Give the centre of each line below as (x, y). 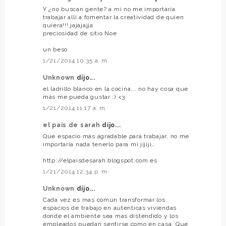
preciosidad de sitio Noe (80, 34)
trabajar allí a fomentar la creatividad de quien (114, 17)
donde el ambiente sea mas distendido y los (111, 216)
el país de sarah (73, 125)
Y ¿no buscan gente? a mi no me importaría (109, 9)
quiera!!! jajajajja (68, 25)
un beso (55, 50)
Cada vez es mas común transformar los (104, 200)
